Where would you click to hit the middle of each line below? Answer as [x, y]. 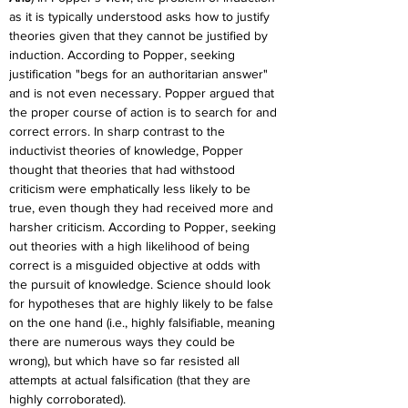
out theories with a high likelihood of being [131, 246]
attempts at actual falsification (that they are [132, 380]
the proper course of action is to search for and [145, 112]
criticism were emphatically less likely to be [132, 189]
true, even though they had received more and [143, 208]
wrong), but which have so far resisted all [126, 361]
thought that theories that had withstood [124, 169]
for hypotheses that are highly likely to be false [143, 303]
